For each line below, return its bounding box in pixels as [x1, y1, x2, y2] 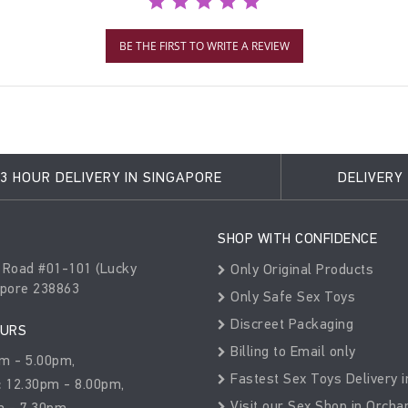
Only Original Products [226, 260, 373, 278]
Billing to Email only [226, 342, 356, 360]
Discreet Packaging [226, 315, 353, 332]
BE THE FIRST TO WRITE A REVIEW [118, 38, 290, 54]
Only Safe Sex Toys [226, 288, 355, 305]
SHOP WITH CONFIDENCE [218, 229, 377, 247]
